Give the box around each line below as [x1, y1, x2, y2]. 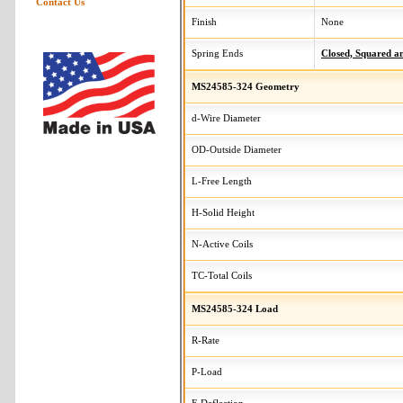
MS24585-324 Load [192, 303, 278, 314]
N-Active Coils [192, 239, 253, 249]
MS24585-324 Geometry [192, 81, 300, 92]
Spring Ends [192, 49, 243, 58]
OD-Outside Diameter [192, 145, 282, 155]
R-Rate [192, 336, 219, 345]
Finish [192, 17, 217, 27]
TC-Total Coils [192, 271, 252, 281]
